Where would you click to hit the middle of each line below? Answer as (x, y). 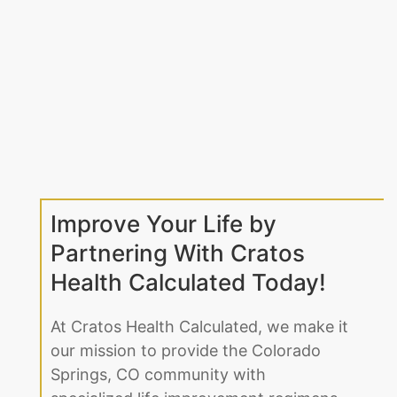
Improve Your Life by (163, 224)
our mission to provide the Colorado (186, 351)
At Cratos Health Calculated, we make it (199, 327)
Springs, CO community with (158, 375)
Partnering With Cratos (178, 253)
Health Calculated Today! (188, 283)
